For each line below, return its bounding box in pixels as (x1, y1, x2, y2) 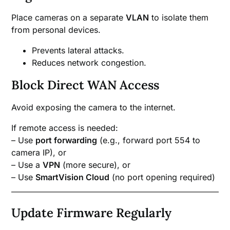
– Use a (11, 160, 43, 170)
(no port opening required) (109, 172, 216, 183)
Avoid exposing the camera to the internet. (11, 102, 176, 113)
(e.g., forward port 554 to (97, 135, 201, 146)
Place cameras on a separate (11, 12, 126, 23)
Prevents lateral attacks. (32, 45, 125, 56)
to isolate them (149, 12, 209, 23)
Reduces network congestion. (32, 57, 147, 68)
